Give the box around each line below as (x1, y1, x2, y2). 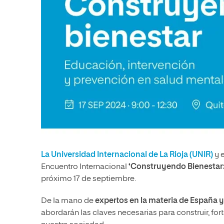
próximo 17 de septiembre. (41, 175, 136, 183)
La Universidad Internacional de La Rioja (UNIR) (41, 151, 213, 159)
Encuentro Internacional (41, 163, 128, 171)
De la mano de (41, 197, 95, 205)
